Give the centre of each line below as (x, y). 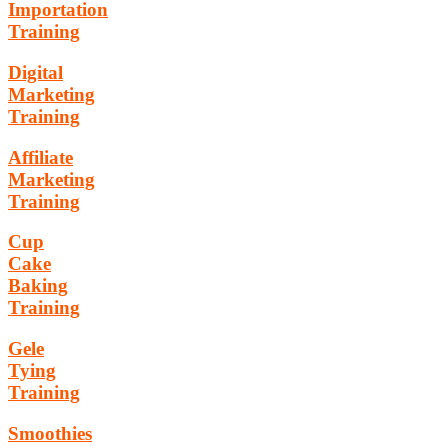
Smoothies (50, 433)
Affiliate (40, 157)
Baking (38, 286)
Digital (35, 73)
